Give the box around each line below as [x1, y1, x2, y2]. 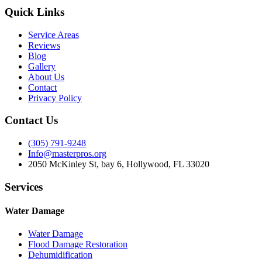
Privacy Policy [28, 92, 82, 103]
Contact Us [5, 114, 58, 127]
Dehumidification [28, 250, 92, 260]
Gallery [28, 61, 56, 71]
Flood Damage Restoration [28, 239, 127, 250]
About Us [28, 71, 64, 82]
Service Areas [28, 29, 79, 40]
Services [5, 180, 43, 193]
